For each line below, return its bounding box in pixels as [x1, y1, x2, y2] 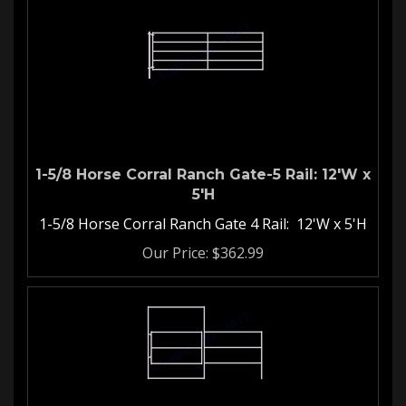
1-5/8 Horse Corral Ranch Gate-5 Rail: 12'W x [35, 157, 371, 174]
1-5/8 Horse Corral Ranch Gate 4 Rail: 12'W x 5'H [39, 205, 367, 225]
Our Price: [142, 234, 208, 254]
